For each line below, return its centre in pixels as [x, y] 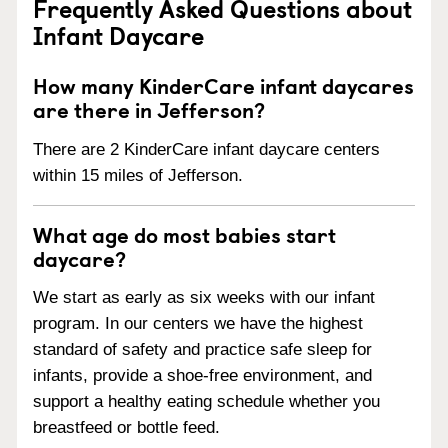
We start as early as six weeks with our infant [204, 298]
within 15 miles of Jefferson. [138, 175]
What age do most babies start [184, 233]
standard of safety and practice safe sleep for [202, 350]
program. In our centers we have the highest [198, 324]
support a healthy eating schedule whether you [206, 402]
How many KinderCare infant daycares [223, 84]
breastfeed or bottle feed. [126, 428]
